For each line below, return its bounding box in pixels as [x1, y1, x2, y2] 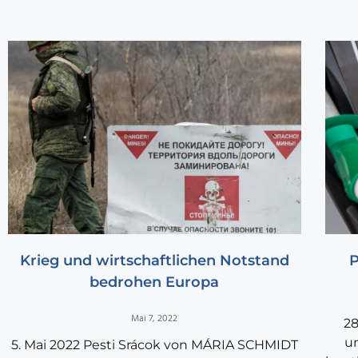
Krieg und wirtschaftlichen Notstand [19, 252, 289, 270]
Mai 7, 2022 [131, 311, 178, 328]
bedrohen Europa [89, 273, 220, 292]
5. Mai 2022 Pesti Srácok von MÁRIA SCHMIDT [10, 337, 298, 353]
